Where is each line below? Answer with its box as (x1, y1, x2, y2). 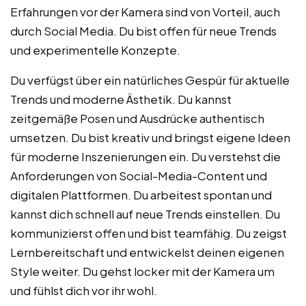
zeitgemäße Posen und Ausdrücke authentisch (10, 110, 264, 126)
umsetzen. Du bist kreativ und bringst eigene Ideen (10, 129, 290, 145)
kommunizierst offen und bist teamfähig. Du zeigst (10, 225, 287, 240)
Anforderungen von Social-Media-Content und (10, 167, 267, 183)
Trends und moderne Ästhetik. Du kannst (10, 91, 232, 107)
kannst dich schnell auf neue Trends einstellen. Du (10, 206, 280, 221)
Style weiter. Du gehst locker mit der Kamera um (10, 263, 275, 279)
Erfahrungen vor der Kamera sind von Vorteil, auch (10, 3, 280, 19)
